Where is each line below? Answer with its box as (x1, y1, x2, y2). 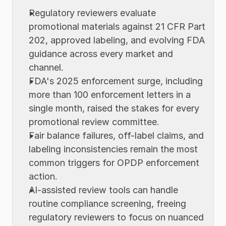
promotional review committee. (29, 117, 159, 127)
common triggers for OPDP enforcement (29, 157, 199, 168)
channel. (29, 62, 64, 73)
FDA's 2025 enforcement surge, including (29, 76, 203, 86)
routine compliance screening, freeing (29, 198, 186, 209)
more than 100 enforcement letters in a (29, 89, 191, 100)
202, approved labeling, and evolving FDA (29, 35, 205, 45)
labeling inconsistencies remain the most (29, 144, 198, 154)
